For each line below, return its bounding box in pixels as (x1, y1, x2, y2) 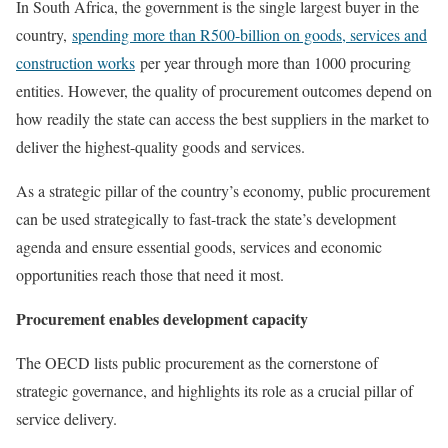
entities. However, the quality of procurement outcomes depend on (16, 80, 432, 101)
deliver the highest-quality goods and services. (16, 136, 305, 157)
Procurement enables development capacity (16, 307, 308, 330)
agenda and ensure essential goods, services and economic (16, 236, 382, 257)
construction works (16, 52, 135, 73)
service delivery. (16, 408, 117, 429)
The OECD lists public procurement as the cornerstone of (16, 352, 378, 373)
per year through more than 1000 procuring (135, 52, 411, 73)
